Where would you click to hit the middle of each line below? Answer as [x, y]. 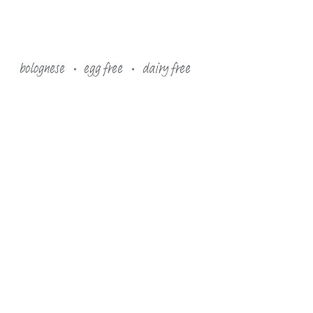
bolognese [41, 68]
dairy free [166, 68]
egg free [103, 68]
